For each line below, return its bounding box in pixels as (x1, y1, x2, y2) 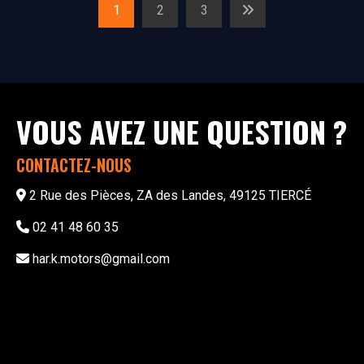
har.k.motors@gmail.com (32, 251, 170, 267)
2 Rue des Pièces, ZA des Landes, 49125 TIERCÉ (29, 188, 311, 204)
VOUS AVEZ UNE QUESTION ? (16, 110, 347, 154)
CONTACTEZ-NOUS (16, 153, 132, 178)
